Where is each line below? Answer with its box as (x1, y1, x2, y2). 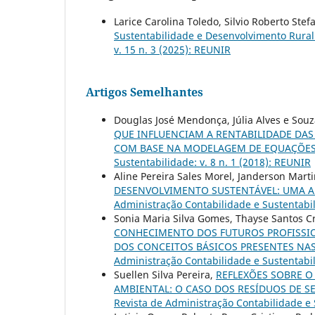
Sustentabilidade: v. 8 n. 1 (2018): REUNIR (114, 155, 311, 169)
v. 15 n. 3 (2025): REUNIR (114, 42, 231, 56)
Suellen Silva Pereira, (114, 267, 216, 281)
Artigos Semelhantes (86, 84, 203, 100)
